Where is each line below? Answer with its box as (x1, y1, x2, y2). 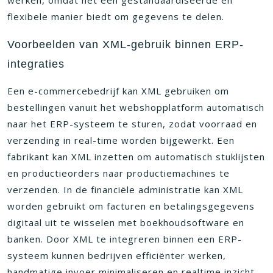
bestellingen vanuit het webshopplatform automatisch (7, 101, 264, 113)
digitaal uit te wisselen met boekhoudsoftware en (7, 216, 244, 229)
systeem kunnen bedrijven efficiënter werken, (7, 249, 226, 261)
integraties (7, 58, 65, 70)
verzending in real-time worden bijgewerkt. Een (7, 134, 235, 146)
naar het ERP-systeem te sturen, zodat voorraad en (7, 118, 257, 130)
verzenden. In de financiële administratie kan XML (7, 183, 243, 196)
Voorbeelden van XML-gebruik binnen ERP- (7, 38, 244, 51)
